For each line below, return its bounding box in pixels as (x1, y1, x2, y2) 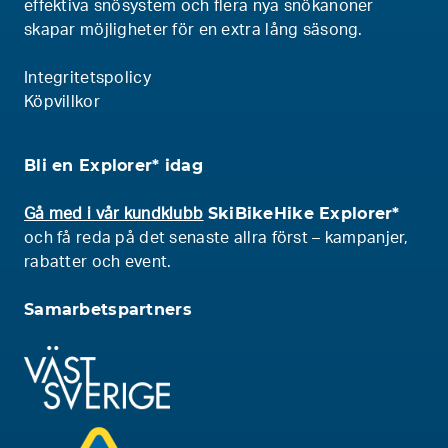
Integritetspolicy (24, 70, 151, 86)
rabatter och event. (24, 254, 172, 270)
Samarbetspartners (24, 300, 192, 319)
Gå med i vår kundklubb (24, 206, 204, 222)
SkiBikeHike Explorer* (207, 204, 400, 223)
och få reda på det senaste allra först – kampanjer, (24, 230, 409, 246)
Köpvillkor (24, 94, 100, 110)
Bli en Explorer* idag (24, 156, 204, 175)
